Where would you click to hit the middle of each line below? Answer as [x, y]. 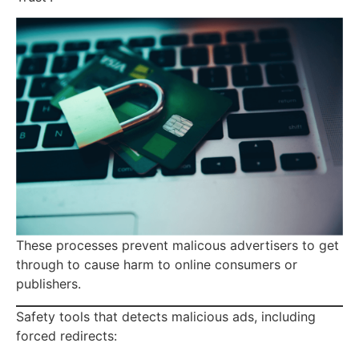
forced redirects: [67, 335]
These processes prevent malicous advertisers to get [177, 246]
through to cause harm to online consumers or [157, 265]
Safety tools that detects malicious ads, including [166, 316]
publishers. [48, 284]
